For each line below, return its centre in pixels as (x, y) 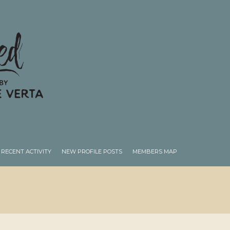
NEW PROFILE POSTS (92, 151)
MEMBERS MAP (155, 151)
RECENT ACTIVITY (26, 151)
